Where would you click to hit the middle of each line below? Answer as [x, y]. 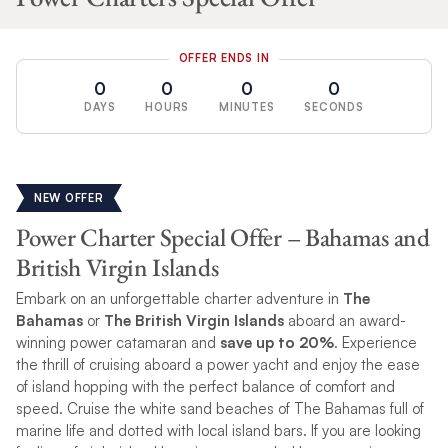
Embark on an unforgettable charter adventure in [179, 298]
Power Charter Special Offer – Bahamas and [222, 236]
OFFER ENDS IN [224, 57]
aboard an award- [344, 320]
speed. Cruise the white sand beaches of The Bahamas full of [219, 408]
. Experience [375, 342]
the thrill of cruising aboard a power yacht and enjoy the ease [217, 364]
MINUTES [247, 106]
